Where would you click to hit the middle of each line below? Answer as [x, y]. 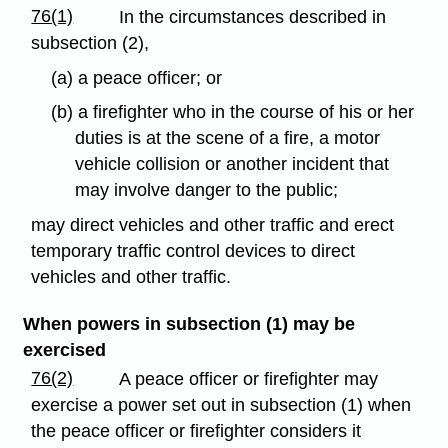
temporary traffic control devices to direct [193, 251]
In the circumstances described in [253, 16]
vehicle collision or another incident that [232, 164]
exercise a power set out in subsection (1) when [221, 405]
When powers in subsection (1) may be [188, 324]
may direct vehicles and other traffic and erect [213, 225]
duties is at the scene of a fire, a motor [228, 138]
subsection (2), [90, 42]
